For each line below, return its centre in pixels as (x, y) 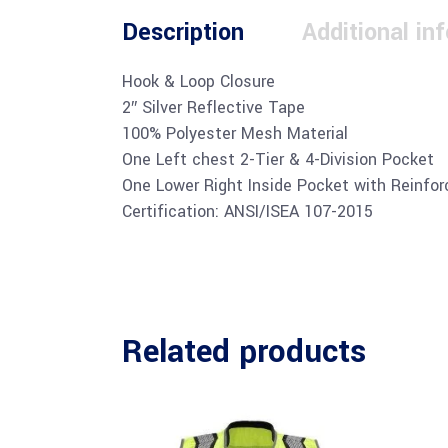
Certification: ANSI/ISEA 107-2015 (247, 211)
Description (183, 32)
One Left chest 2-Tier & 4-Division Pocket (278, 159)
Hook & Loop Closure (198, 81)
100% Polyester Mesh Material (235, 133)
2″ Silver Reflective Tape (213, 107)
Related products (244, 352)
